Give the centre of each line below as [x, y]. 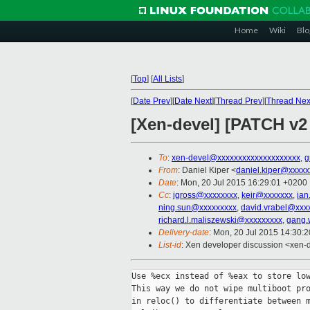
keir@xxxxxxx [267, 195]
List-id [170, 245]
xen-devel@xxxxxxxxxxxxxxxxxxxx [236, 158]
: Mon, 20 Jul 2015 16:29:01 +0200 [242, 183]
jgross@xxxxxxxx [205, 195]
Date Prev [152, 101]
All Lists [167, 79]
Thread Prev [239, 101]
